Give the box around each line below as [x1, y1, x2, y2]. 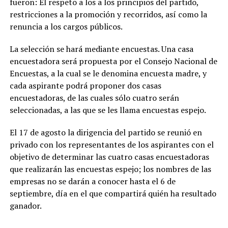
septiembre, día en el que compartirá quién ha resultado [9, 188, 216, 199]
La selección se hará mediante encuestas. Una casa [9, 43, 193, 55]
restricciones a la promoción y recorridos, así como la [9, 9, 207, 20]
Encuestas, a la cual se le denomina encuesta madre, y [9, 68, 207, 79]
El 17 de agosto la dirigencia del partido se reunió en [9, 127, 202, 138]
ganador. [9, 200, 42, 212]
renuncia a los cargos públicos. [9, 21, 123, 33]
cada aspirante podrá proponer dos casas [9, 80, 161, 92]
